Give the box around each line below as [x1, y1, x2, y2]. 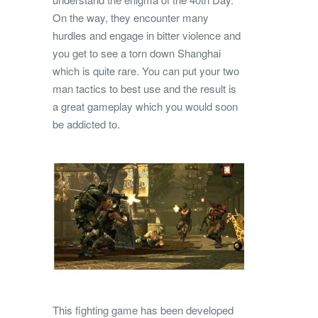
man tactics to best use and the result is [53, 81, 236, 97]
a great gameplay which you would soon [53, 99, 238, 114]
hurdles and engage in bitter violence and [53, 28, 241, 43]
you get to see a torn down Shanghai [53, 45, 221, 61]
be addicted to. [53, 116, 120, 132]
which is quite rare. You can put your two [53, 63, 239, 79]
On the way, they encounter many [53, 10, 209, 26]
